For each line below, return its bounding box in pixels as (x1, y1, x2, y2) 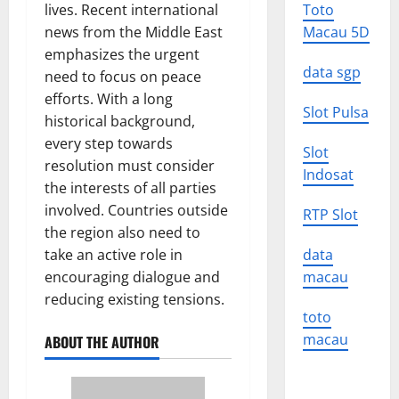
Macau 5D (302, 22, 370, 42)
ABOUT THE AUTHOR (45, 331, 159, 353)
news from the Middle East (45, 22, 223, 42)
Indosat (302, 165, 354, 184)
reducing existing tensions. (45, 289, 224, 309)
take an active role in (45, 245, 183, 265)
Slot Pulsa (302, 102, 369, 122)
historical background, (45, 111, 195, 131)
